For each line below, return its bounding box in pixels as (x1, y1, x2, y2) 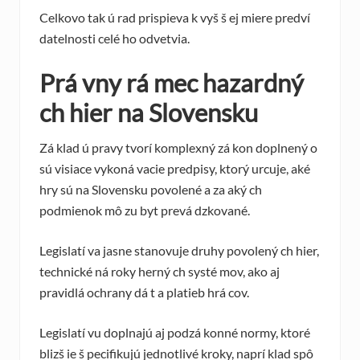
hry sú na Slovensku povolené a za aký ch (39, 182, 262, 198)
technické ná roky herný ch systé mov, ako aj (39, 264, 280, 280)
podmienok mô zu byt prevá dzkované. (39, 202, 250, 219)
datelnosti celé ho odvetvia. (39, 31, 190, 47)
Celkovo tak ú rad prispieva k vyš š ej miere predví (39, 10, 310, 26)
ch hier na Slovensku (39, 97, 258, 129)
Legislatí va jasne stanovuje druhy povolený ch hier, (39, 243, 319, 259)
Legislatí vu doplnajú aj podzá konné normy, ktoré (39, 325, 310, 341)
